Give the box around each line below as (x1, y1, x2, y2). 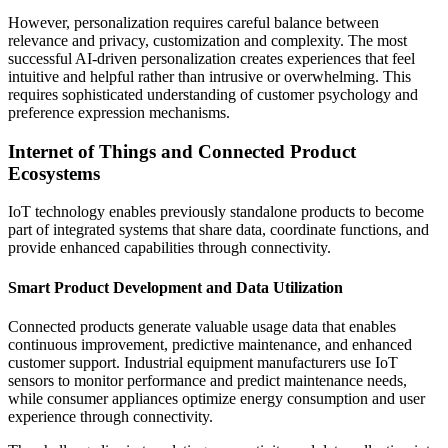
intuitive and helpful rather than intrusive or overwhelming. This (8, 67, 411, 85)
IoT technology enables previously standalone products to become (8, 203, 424, 221)
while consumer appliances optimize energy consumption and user (8, 389, 425, 407)
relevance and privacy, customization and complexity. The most (8, 31, 407, 49)
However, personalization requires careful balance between (8, 13, 379, 31)
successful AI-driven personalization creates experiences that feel (8, 49, 415, 67)
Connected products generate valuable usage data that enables (8, 317, 396, 335)
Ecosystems (8, 162, 100, 184)
